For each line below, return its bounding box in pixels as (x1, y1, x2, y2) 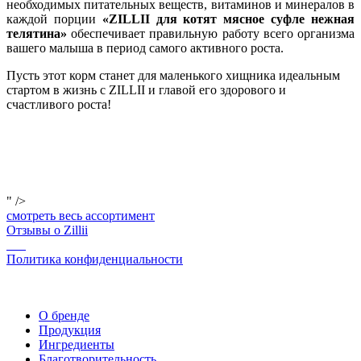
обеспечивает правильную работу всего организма (67, 26, 355, 40)
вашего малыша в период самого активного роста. (6, 40, 284, 55)
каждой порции (6, 11, 102, 26)
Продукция (39, 322, 101, 337)
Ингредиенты (39, 337, 114, 351)
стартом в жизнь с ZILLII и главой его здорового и (6, 82, 286, 97)
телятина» (6, 26, 67, 40)
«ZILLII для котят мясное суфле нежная (102, 11, 355, 26)
